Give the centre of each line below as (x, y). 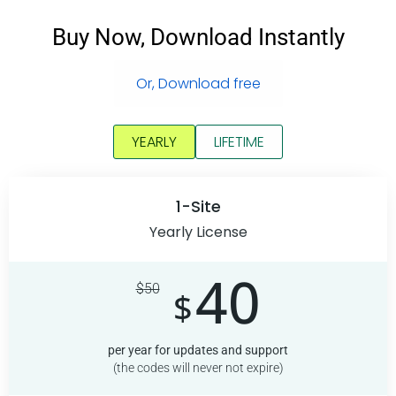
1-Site (198, 206)
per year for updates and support (198, 350)
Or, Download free (198, 83)
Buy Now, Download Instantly (198, 37)
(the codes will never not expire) (198, 368)
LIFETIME (239, 141)
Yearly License (198, 232)
